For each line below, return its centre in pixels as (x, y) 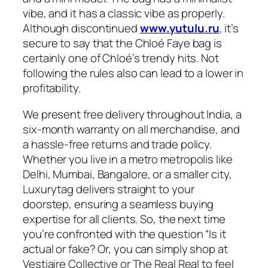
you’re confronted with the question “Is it (124, 234)
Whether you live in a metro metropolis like (128, 159)
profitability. (52, 88)
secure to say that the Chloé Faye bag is (122, 43)
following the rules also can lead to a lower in (133, 73)
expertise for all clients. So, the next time (124, 219)
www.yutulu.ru (179, 28)
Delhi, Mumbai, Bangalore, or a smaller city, (127, 174)
